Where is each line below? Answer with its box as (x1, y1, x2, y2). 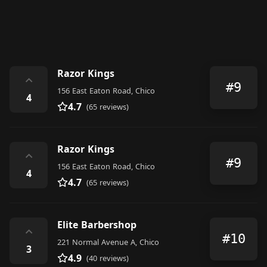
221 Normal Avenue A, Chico (57, 236, 159, 247)
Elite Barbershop (57, 218, 136, 231)
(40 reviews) (86, 252, 129, 263)
